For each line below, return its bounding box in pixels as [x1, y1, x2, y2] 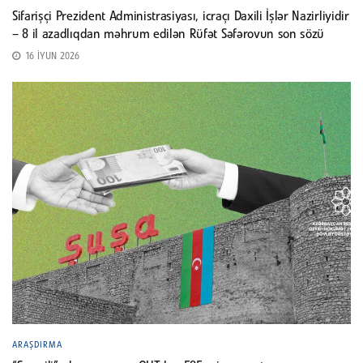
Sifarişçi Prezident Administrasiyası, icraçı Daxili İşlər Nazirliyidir [12, 11, 349, 23]
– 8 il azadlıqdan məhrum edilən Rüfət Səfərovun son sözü [12, 28, 325, 41]
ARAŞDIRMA [12, 340, 62, 349]
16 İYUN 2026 [22, 52, 79, 61]
